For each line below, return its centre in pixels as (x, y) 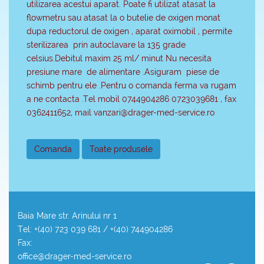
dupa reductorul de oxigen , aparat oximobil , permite (129, 31)
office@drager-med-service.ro (75, 256)
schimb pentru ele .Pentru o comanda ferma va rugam (131, 85)
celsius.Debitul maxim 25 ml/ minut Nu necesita (119, 58)
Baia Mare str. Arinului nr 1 (67, 215)
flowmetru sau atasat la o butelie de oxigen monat (123, 17)
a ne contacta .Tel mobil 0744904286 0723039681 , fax (131, 99)
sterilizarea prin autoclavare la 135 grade (106, 44)
